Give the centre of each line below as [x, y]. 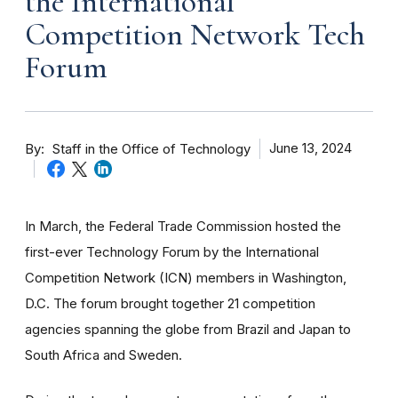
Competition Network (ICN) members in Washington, [186, 278]
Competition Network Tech [195, 34]
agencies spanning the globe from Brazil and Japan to [188, 330]
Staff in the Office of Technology [151, 149]
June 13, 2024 [310, 148]
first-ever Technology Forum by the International [172, 252]
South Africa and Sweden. [103, 355]
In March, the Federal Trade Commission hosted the [183, 227]
